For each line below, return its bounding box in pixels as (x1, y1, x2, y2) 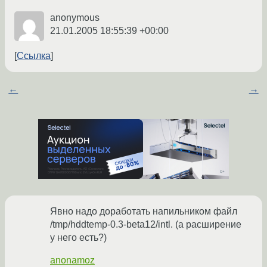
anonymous (50, 13, 100, 23)
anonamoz (50, 255, 95, 266)
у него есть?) (50, 232, 107, 243)
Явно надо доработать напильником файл (50, 206, 237, 217)
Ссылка (17, 51, 51, 61)
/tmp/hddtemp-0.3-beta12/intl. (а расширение (50, 219, 241, 230)
